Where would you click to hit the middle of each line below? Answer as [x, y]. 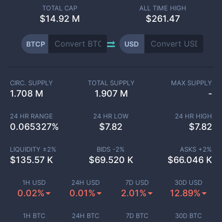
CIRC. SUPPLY [31, 83]
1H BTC [34, 216]
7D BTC [137, 216]
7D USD [137, 182]
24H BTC [85, 216]
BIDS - [106, 149]
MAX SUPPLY [192, 83]
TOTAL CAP [59, 8]
